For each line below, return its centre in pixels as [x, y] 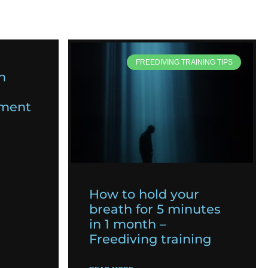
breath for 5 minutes [155, 209]
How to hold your [144, 194]
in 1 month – [128, 224]
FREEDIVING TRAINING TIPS [184, 63]
